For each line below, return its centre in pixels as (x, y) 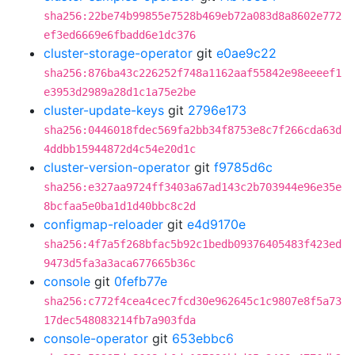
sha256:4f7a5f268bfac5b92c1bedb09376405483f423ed (193, 244)
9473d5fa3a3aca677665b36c (120, 263)
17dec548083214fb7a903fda (120, 320)
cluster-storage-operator (118, 53)
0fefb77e (141, 281)
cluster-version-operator (117, 167)
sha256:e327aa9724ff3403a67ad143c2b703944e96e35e (193, 187)
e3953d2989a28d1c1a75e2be (120, 92)
